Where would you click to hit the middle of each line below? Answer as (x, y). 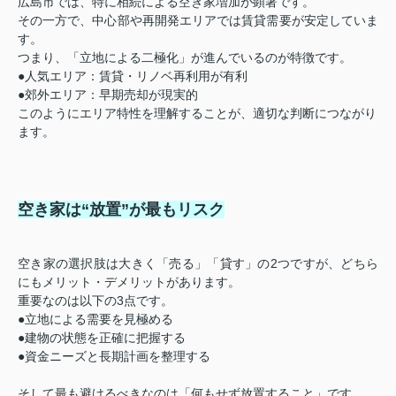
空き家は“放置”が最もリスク (121, 209)
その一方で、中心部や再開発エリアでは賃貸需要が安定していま (198, 20)
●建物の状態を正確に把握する (102, 337)
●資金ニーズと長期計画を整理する (114, 356)
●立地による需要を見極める (95, 319)
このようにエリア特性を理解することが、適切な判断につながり (197, 113)
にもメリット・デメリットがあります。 (129, 282)
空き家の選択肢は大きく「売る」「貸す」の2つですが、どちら (198, 263)
